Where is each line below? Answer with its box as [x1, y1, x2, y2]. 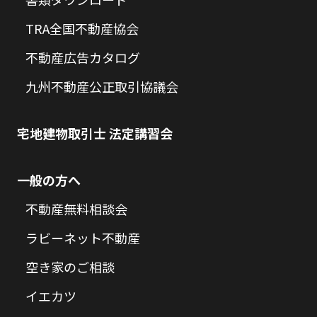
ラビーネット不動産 [25, 228, 140, 247]
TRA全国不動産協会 [25, 18, 139, 38]
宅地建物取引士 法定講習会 [16, 123, 173, 142]
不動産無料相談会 [25, 199, 127, 218]
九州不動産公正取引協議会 [25, 76, 178, 96]
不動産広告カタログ [25, 47, 140, 67]
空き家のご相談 [25, 257, 115, 276]
